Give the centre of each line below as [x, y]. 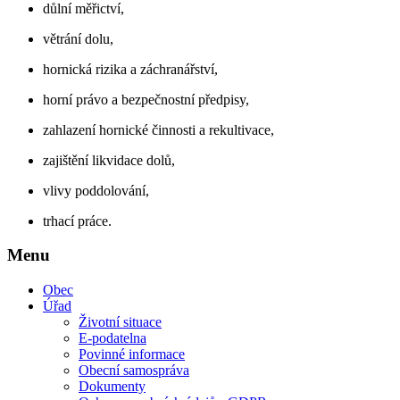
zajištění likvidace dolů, [109, 160]
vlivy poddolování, [96, 190]
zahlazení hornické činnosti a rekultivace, [158, 129]
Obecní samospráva [134, 370]
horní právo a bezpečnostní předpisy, [146, 99]
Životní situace [120, 321]
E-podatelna [112, 337]
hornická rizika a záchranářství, [130, 69]
